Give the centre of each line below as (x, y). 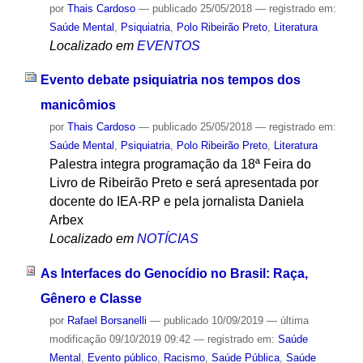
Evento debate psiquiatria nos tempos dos (170, 80)
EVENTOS (168, 45)
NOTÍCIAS (167, 239)
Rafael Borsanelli (107, 321)
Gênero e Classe (91, 299)
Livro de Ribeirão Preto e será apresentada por (184, 183)
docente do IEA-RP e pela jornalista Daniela (176, 202)
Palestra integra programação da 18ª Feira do (180, 164)
